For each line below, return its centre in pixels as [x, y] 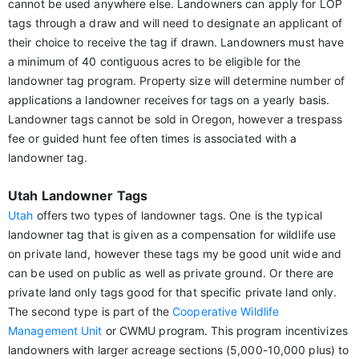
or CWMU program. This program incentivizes [225, 331]
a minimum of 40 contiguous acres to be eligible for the [155, 61]
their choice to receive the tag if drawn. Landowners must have [176, 42]
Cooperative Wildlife [226, 311]
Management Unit [55, 331]
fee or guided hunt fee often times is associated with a [153, 138]
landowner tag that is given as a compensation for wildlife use [172, 234]
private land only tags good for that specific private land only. [173, 292]
